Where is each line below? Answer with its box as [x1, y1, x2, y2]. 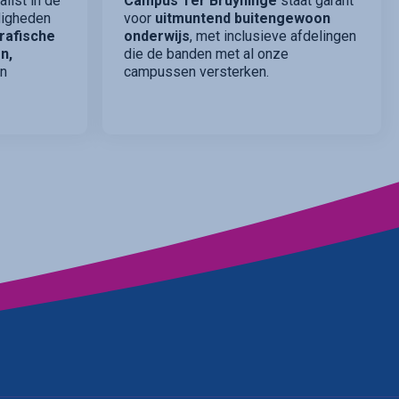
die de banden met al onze [124, 45, 289, 63]
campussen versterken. [124, 63, 270, 81]
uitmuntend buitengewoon [155, 10, 331, 28]
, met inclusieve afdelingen [190, 28, 357, 45]
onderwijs [124, 28, 191, 45]
